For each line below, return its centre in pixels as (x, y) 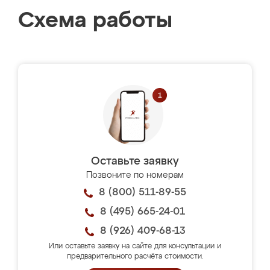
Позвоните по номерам (135, 175)
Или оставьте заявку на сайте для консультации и (135, 246)
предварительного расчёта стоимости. (135, 257)
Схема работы (95, 21)
